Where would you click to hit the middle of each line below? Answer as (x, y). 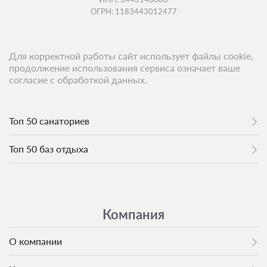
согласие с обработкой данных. (78, 79)
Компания (133, 214)
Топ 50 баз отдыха (49, 148)
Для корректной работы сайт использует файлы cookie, (131, 55)
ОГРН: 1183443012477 (133, 11)
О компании (35, 241)
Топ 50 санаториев (49, 120)
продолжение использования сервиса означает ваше (125, 67)
